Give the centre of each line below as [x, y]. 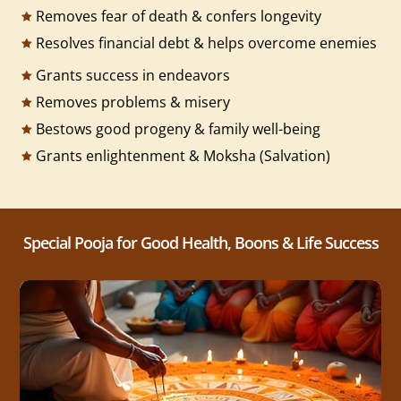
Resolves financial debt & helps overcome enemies [206, 43]
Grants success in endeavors [132, 75]
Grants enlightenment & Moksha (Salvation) [183, 155]
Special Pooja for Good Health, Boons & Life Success [200, 242]
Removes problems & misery [132, 102]
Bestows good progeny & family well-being [178, 128]
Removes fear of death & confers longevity [178, 16]
